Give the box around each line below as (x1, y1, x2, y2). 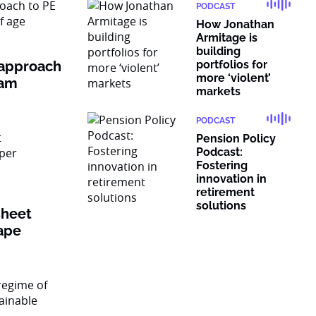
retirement (196, 186, 255, 199)
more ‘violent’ (196, 71, 271, 85)
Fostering (196, 159, 248, 172)
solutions (196, 199, 246, 212)
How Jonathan (196, 18, 274, 31)
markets (196, 85, 241, 98)
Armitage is (196, 31, 257, 44)
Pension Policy (196, 132, 276, 145)
